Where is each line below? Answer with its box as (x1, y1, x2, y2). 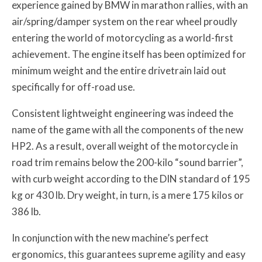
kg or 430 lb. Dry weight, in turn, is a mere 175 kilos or (12, 188, 244, 201)
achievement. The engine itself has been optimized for (12, 47, 246, 60)
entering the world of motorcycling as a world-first (12, 31, 233, 44)
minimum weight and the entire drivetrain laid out (12, 64, 226, 77)
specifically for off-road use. (12, 80, 135, 93)
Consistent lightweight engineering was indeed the (12, 106, 233, 119)
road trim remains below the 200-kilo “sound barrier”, (12, 156, 243, 168)
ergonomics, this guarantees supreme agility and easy (12, 247, 246, 260)
